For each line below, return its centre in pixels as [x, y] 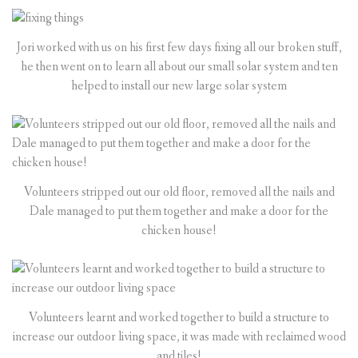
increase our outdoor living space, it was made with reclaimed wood [179, 336]
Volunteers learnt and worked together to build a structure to [179, 317]
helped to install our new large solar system [179, 86]
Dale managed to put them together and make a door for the [179, 211]
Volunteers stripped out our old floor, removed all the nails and [179, 192]
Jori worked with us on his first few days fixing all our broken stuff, [179, 47]
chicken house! [179, 230]
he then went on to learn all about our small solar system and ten [179, 66]
